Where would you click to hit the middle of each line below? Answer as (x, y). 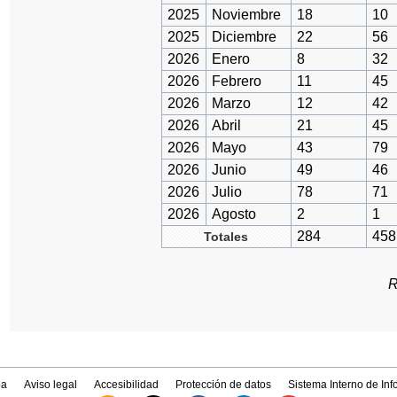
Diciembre (244, 37)
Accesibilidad (126, 384)
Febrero (236, 82)
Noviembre (246, 15)
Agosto (234, 214)
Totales (226, 237)
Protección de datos (224, 384)
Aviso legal (50, 384)
